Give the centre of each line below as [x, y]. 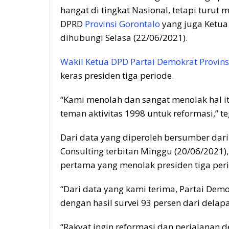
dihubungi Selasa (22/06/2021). [124, 38]
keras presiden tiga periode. [117, 76]
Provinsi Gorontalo [122, 24]
